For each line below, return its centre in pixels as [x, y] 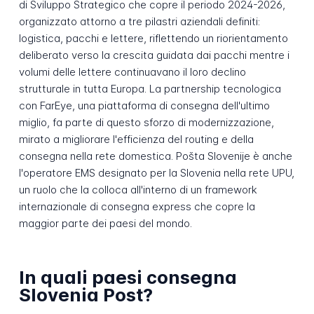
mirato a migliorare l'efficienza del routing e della [136, 139]
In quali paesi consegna [128, 278]
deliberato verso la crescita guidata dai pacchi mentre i [154, 55]
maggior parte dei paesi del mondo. [105, 223]
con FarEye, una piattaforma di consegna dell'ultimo [144, 105]
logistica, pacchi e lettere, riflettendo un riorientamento [153, 38]
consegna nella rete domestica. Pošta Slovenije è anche [155, 156]
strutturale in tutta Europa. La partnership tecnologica [150, 88]
